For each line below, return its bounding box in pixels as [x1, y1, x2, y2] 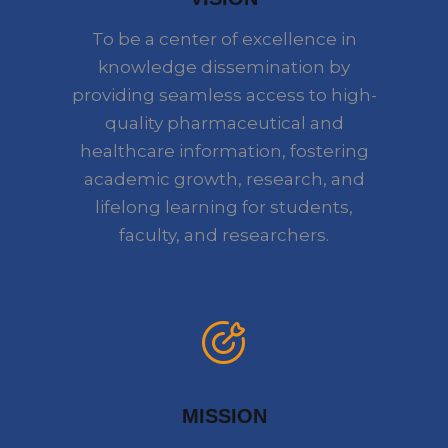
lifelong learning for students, [95, 196, 353, 217]
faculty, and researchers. [119, 224, 329, 245]
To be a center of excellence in [91, 28, 357, 49]
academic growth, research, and [83, 168, 365, 189]
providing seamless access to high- [71, 84, 377, 105]
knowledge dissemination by [98, 56, 350, 77]
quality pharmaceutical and [104, 112, 344, 133]
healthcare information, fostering [79, 140, 369, 161]
